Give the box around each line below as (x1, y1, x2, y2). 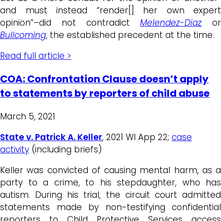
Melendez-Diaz (140, 17, 202, 29)
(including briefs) (29, 144, 102, 156)
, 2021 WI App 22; (102, 131, 172, 144)
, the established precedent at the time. (46, 29, 214, 41)
